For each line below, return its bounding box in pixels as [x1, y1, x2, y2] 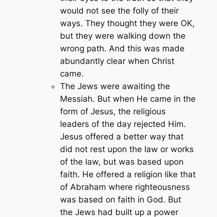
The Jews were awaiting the [60, 81, 170, 91]
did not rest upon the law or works [60, 144, 194, 154]
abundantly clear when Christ [60, 56, 174, 66]
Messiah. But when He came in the [60, 93, 196, 104]
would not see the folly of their [60, 5, 179, 15]
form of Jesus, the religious [60, 106, 166, 116]
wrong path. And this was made [60, 43, 185, 53]
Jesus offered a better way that [60, 131, 184, 141]
